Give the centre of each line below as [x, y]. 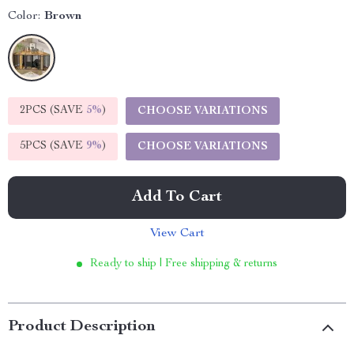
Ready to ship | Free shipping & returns [184, 264]
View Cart [177, 234]
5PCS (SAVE [53, 146]
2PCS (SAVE [53, 111]
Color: [24, 17]
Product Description [82, 327]
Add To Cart [177, 198]
